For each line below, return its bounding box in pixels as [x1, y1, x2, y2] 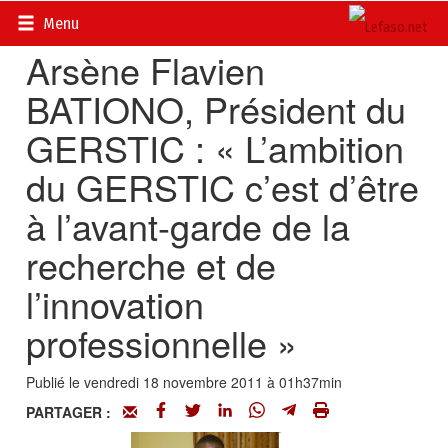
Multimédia [164, 10, 234, 30]
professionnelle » [26, 317, 298, 368]
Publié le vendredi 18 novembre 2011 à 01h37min [26, 372, 343, 392]
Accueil [26, 10, 72, 30]
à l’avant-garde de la [26, 200, 351, 251]
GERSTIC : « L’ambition [26, 122, 405, 173]
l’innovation [26, 278, 205, 329]
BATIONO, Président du [26, 83, 407, 134]
